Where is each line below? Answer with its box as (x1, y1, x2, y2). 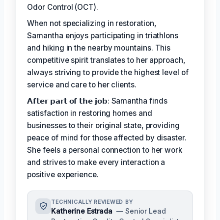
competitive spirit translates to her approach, (27, 55, 186, 65)
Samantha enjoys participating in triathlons (27, 30, 178, 40)
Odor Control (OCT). (27, 2, 98, 12)
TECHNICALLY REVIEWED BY (51, 198, 133, 205)
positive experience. (27, 169, 99, 179)
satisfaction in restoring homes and (27, 108, 152, 118)
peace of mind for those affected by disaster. (27, 133, 187, 142)
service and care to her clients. (27, 80, 137, 89)
